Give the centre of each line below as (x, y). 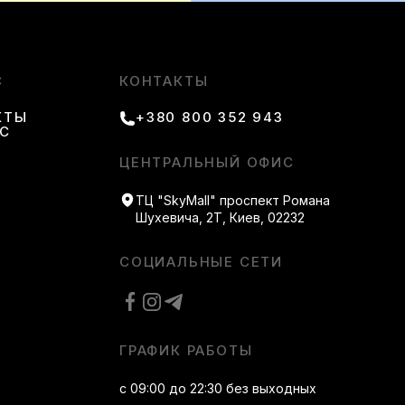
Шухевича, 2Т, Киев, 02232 (220, 217)
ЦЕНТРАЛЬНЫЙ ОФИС (207, 162)
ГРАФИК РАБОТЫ (186, 350)
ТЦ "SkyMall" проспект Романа (233, 200)
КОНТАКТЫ (164, 81)
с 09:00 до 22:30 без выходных (218, 388)
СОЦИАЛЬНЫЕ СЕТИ (201, 262)
